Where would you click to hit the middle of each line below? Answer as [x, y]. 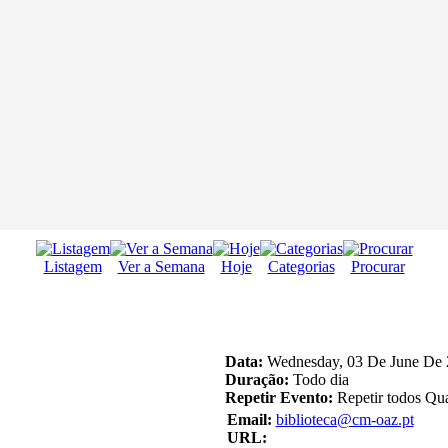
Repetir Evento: [278, 398]
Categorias [301, 267]
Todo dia [318, 380]
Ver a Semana [161, 267]
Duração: [256, 380]
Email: [249, 420]
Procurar [377, 267]
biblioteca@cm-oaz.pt [344, 420]
